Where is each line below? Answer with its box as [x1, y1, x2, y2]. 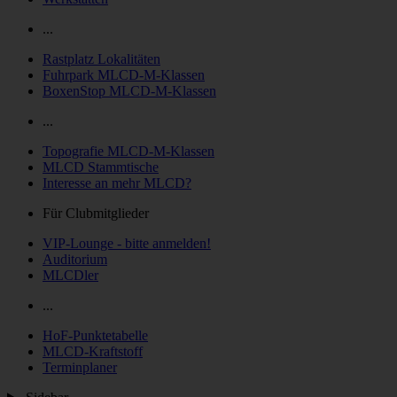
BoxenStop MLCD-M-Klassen [43, 82, 216, 98]
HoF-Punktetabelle [43, 327, 148, 343]
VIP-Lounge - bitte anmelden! [43, 235, 211, 251]
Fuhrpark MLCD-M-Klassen [43, 66, 205, 82]
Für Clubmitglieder [43, 205, 149, 221]
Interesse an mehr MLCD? [43, 175, 191, 191]
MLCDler [43, 267, 98, 283]
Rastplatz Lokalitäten [43, 51, 160, 66]
